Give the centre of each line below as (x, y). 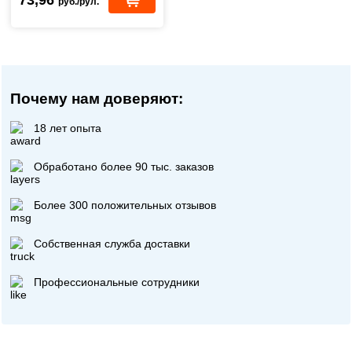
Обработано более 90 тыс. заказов (124, 167)
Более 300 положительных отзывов (125, 205)
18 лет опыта (68, 128)
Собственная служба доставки (112, 244)
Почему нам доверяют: (97, 98)
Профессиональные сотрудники (117, 282)
